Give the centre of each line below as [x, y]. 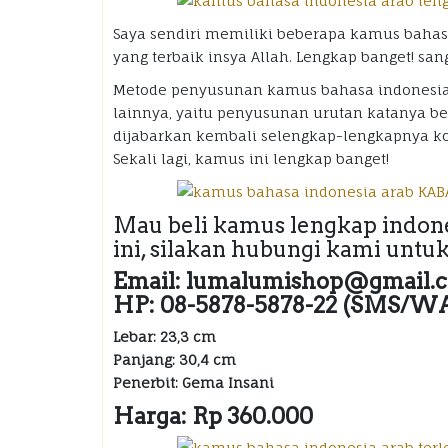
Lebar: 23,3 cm [164, 336]
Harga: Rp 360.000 [213, 416]
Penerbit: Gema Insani [193, 382]
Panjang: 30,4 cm [174, 359]
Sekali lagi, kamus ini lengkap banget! [251, 158]
